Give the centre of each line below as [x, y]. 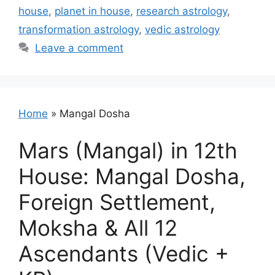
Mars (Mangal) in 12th [128, 150]
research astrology [182, 11]
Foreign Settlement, [117, 202]
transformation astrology [79, 29]
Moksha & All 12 [98, 227]
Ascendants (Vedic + [124, 253]
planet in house [92, 11]
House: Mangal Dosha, [132, 176]
